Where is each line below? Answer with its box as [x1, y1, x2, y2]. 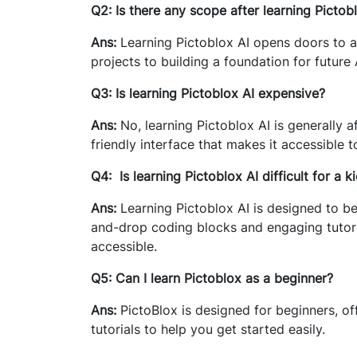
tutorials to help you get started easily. [91, 320, 325, 337]
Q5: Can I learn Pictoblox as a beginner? [91, 269, 333, 286]
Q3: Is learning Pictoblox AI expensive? [91, 84, 325, 101]
